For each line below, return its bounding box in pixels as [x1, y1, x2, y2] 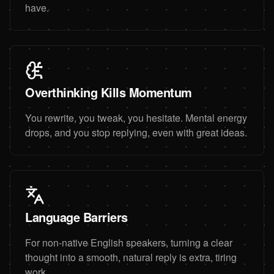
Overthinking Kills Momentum [25, 83, 192, 101]
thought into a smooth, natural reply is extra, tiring [25, 250, 237, 264]
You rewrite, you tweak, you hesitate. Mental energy [25, 110, 247, 125]
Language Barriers [25, 207, 128, 226]
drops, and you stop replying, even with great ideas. [25, 125, 247, 139]
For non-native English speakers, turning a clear [25, 235, 232, 250]
